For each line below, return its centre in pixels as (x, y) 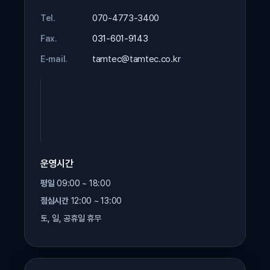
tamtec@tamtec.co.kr (137, 59)
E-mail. (54, 59)
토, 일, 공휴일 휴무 (71, 218)
